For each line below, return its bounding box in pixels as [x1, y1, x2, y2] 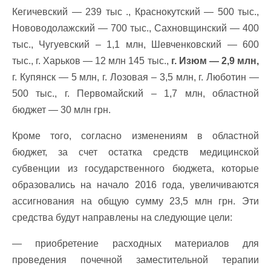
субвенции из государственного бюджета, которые [12, 163, 259, 174]
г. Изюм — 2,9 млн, [171, 56, 260, 66]
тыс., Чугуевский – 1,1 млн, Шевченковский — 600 [12, 39, 259, 50]
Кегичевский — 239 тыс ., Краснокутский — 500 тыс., [12, 7, 259, 17]
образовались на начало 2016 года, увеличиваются [12, 180, 259, 190]
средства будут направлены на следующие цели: [12, 212, 232, 223]
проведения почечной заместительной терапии [12, 255, 259, 265]
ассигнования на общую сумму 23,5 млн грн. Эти [12, 196, 259, 206]
